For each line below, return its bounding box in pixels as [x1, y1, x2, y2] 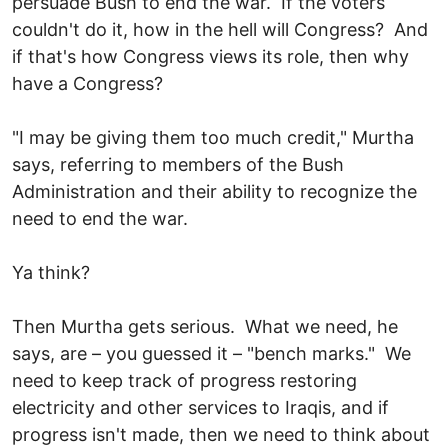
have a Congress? [12, 72, 168, 94]
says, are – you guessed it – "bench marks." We [12, 342, 411, 364]
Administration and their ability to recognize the [12, 180, 417, 202]
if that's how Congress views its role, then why [12, 45, 409, 67]
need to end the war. [12, 207, 188, 229]
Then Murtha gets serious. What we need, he [12, 315, 398, 337]
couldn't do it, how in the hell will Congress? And [12, 18, 428, 40]
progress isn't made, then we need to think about [12, 423, 430, 445]
